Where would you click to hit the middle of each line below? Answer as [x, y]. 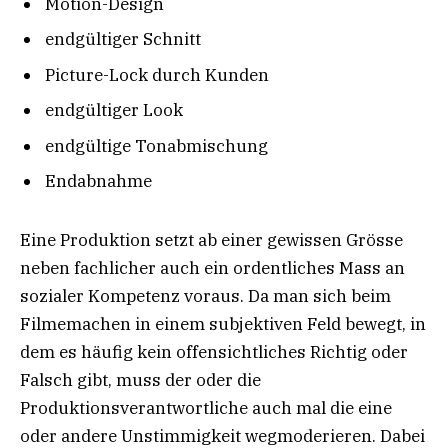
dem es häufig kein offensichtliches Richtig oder [214, 351]
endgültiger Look [114, 110]
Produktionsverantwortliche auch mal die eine [206, 407]
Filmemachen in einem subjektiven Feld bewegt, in [223, 323]
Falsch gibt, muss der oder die [140, 379]
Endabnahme [98, 181]
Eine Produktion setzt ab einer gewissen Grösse [211, 239]
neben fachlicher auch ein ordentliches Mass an [212, 267]
